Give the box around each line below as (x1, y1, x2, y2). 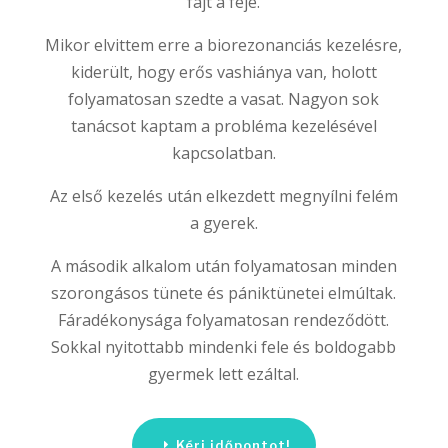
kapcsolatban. (171, 142, 276, 165)
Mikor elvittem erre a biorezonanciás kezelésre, (45, 34, 403, 57)
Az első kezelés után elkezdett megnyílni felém (49, 185, 398, 208)
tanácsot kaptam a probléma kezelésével (70, 115, 377, 138)
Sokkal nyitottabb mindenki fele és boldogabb (51, 336, 397, 359)
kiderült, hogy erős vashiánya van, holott (70, 61, 377, 84)
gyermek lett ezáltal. (148, 363, 300, 386)
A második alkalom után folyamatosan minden (50, 255, 397, 278)
